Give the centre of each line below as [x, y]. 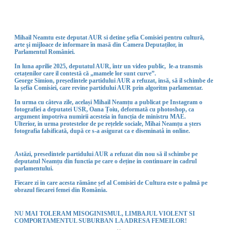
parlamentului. [34, 169]
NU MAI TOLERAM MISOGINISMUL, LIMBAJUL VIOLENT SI [105, 213]
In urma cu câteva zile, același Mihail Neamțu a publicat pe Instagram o [108, 102]
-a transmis [188, 66]
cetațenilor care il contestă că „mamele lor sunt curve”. [85, 73]
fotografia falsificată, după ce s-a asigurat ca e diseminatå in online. [102, 131]
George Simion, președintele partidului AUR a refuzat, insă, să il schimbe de [114, 80]
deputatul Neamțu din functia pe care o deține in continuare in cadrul [106, 161]
